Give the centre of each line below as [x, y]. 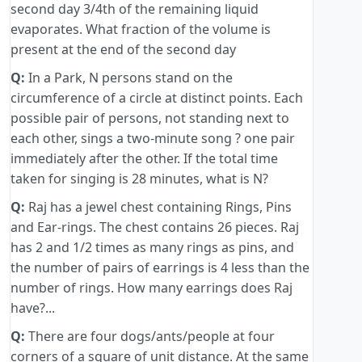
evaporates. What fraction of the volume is [141, 29]
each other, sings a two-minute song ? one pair [153, 139]
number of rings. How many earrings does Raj [152, 288]
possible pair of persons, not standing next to [150, 118]
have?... [33, 308]
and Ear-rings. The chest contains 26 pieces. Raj [155, 227]
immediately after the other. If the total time [144, 159]
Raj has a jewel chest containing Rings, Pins [158, 207]
